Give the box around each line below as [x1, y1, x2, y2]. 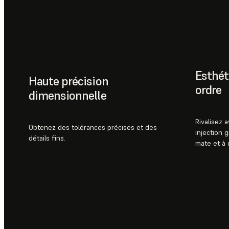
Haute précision [29, 73, 108, 89]
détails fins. [29, 133, 65, 143]
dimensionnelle [29, 87, 106, 103]
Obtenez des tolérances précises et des [29, 122, 157, 132]
